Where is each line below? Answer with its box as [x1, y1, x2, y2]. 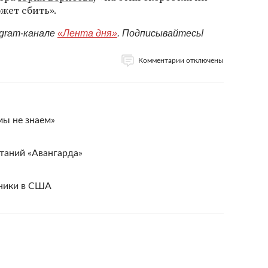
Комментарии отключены [138, 57, 224, 64]
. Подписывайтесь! [117, 28, 203, 38]
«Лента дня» [57, 28, 117, 38]
